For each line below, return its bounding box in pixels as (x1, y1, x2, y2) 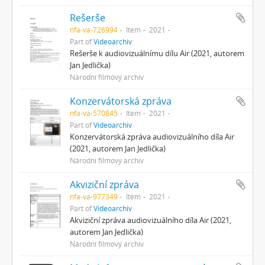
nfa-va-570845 (69, 108, 118, 118)
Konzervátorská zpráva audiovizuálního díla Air (69, 131, 234, 142)
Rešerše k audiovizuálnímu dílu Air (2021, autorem (69, 47, 244, 59)
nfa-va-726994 (69, 24, 118, 34)
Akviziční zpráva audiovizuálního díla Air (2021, (69, 214, 231, 225)
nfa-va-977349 (69, 191, 118, 201)
